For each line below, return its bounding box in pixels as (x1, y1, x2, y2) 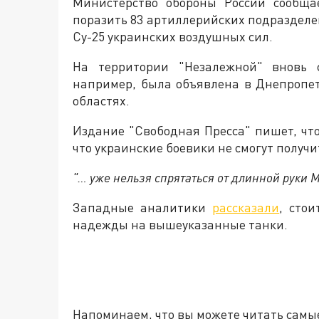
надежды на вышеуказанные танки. (73, 216, 288, 232)
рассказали (212, 199, 280, 215)
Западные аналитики (73, 199, 213, 215)
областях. (73, 93, 130, 108)
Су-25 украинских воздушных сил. (73, 28, 273, 44)
